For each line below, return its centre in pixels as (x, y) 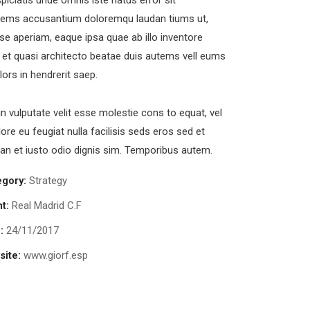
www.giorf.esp (56, 255)
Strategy (48, 181)
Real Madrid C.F (47, 206)
